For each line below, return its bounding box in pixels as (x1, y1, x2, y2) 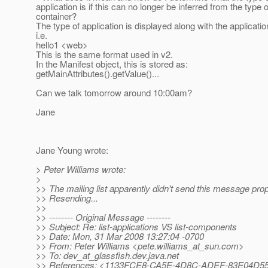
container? (36, 10, 77, 23)
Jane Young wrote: (36, 144, 108, 157)
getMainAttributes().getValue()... (36, 67, 159, 80)
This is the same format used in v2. (36, 48, 173, 61)
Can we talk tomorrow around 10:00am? (36, 86, 192, 99)
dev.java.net (132, 249, 179, 262)
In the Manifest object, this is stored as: (36, 57, 188, 71)
